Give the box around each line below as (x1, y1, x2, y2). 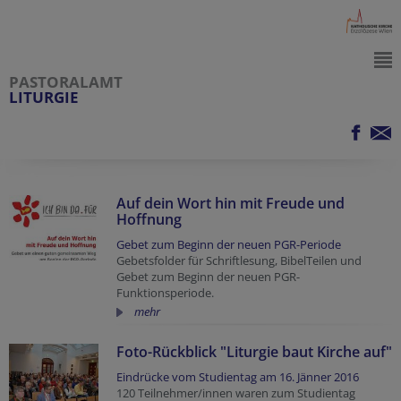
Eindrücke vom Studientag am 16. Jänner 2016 (116, 369, 359, 385)
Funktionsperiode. (116, 285, 214, 301)
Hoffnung (116, 209, 182, 229)
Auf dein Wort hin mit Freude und (116, 193, 345, 213)
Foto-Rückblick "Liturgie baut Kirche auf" (116, 342, 392, 362)
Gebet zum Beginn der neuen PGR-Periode (116, 236, 341, 252)
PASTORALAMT (9, 72, 123, 92)
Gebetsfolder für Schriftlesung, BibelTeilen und (116, 252, 362, 269)
